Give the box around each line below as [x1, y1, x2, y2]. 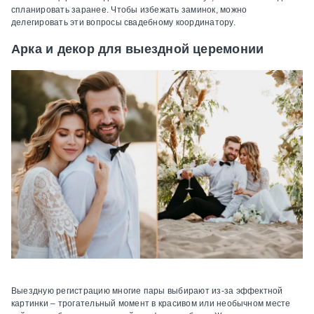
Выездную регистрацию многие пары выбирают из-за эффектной [11, 286, 283, 296]
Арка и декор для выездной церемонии [11, 42, 264, 57]
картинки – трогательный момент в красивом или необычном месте [11, 299, 291, 309]
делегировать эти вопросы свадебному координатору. [11, 18, 235, 28]
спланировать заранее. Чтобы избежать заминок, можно [11, 5, 247, 15]
